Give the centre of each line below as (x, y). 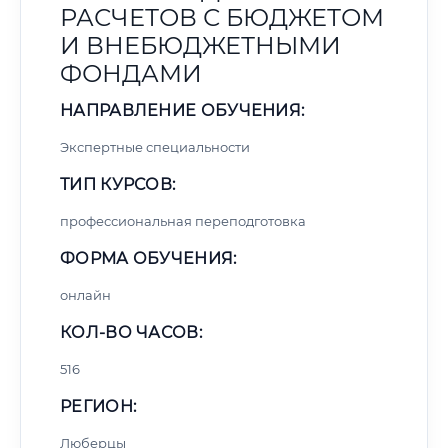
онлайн (85, 295)
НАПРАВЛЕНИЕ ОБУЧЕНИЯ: (182, 110)
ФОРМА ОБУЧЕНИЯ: (148, 258)
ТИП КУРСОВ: (118, 184)
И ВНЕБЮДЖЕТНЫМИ (200, 45)
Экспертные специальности (155, 147)
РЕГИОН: (98, 406)
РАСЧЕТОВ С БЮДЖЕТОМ (222, 17)
